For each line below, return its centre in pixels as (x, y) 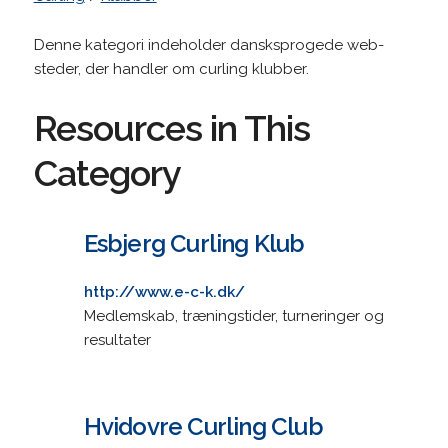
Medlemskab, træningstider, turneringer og (233, 315)
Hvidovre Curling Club (203, 426)
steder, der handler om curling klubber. (171, 68)
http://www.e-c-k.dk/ (164, 291)
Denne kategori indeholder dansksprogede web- (208, 44)
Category (107, 172)
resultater (117, 339)
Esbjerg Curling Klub (194, 243)
